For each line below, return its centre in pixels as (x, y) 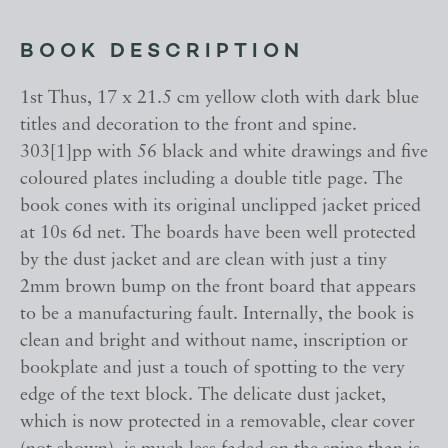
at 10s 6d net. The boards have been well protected (218, 234)
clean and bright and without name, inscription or (214, 342)
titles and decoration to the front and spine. (188, 126)
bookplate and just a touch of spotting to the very (212, 369)
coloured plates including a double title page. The (211, 180)
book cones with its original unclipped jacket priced (220, 207)
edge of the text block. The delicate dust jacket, (203, 396)
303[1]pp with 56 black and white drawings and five (224, 153)
